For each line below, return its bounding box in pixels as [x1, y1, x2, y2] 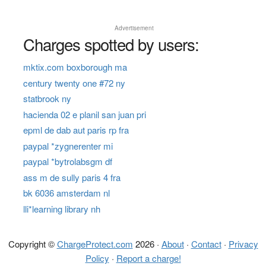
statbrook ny [23, 92, 71, 105]
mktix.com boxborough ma [23, 61, 127, 74]
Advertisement [115, 24, 154, 33]
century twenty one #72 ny [23, 76, 125, 89]
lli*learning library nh [23, 202, 100, 215]
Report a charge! [116, 251, 181, 264]
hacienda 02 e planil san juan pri [23, 107, 146, 121]
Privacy [228, 237, 258, 250]
